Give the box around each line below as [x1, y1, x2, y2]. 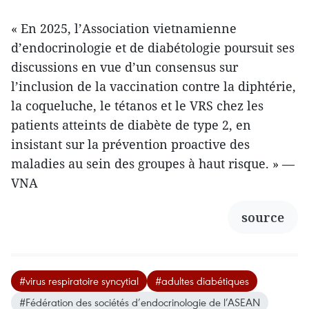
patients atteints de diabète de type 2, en [11, 116, 251, 133]
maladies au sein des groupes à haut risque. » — [11, 154, 295, 172]
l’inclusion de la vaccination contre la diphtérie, [11, 77, 296, 94]
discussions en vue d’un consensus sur [11, 58, 238, 75]
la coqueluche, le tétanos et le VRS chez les [11, 97, 263, 114]
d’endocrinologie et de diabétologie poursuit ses [11, 39, 295, 56]
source [241, 208, 284, 226]
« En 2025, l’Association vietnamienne [11, 19, 237, 37]
